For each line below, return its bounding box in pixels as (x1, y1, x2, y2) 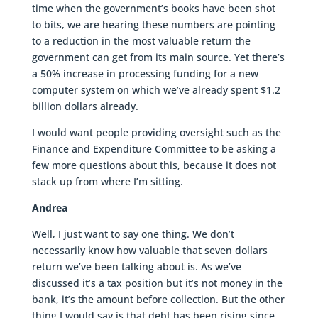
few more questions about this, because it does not (31, 158, 276, 172)
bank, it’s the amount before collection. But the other (31, 292, 285, 307)
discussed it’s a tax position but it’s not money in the (31, 276, 283, 290)
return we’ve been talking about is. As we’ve (31, 260, 241, 274)
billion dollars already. (31, 99, 138, 114)
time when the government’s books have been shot (31, 1, 275, 16)
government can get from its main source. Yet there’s (31, 50, 285, 65)
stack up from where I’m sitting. (31, 175, 183, 189)
